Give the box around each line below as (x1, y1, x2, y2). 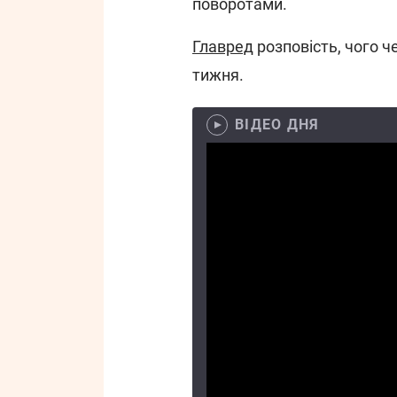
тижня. (192, 66, 244, 84)
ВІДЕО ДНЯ (235, 116, 320, 133)
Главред (192, 37, 253, 56)
